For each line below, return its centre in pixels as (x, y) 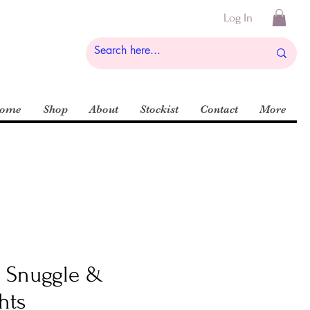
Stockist (159, 110)
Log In (238, 17)
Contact (219, 110)
